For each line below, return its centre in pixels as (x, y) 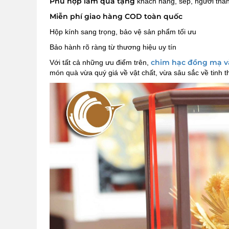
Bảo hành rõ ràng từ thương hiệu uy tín (113, 47)
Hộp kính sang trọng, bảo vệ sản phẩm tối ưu (123, 31)
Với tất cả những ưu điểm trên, (100, 62)
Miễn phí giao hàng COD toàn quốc (116, 16)
